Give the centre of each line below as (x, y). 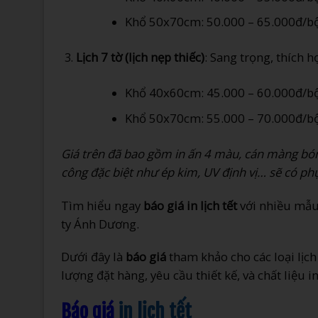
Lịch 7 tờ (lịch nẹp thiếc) (140, 57)
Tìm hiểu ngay (102, 205)
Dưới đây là (93, 257)
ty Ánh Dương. (100, 224)
